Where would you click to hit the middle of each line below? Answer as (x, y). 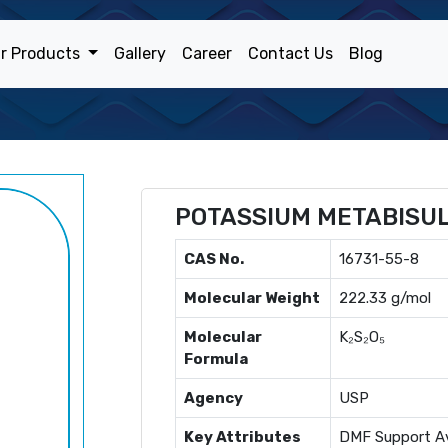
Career (206, 53)
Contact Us (290, 53)
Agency (213, 398)
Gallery (139, 53)
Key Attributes (242, 437)
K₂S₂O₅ (362, 337)
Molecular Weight (252, 298)
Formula (216, 359)
